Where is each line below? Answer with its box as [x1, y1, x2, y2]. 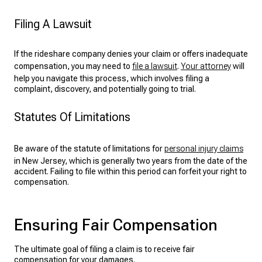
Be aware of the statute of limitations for [14, 144, 164, 153]
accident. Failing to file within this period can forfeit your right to [14, 167, 247, 176]
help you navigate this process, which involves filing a [14, 74, 209, 83]
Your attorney [181, 61, 231, 71]
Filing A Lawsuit [14, 17, 92, 31]
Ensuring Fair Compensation [14, 215, 218, 235]
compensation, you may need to [14, 61, 132, 71]
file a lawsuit [132, 61, 177, 71]
